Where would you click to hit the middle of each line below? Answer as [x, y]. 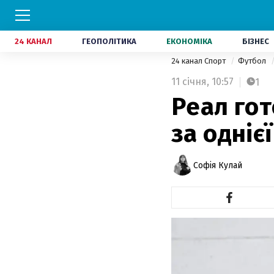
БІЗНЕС [256, 41]
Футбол [253, 61]
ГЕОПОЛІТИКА [109, 41]
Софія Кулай [218, 165]
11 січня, [190, 82]
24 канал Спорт [199, 61]
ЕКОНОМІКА [189, 41]
